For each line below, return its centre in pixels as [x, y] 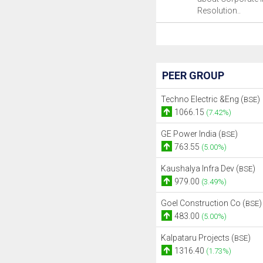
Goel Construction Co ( [203, 203]
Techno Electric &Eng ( [202, 99]
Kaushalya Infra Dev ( [200, 168]
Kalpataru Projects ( [197, 238]
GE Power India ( [191, 134]
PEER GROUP [193, 75]
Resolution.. [219, 11]
